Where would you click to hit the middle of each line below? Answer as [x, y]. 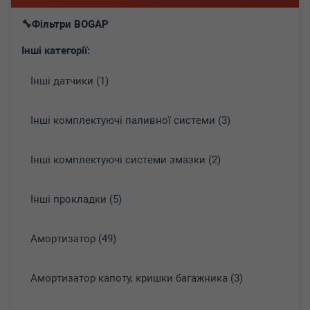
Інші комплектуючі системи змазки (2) [126, 160]
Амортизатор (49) [73, 239]
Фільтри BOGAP [70, 24]
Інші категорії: [56, 51]
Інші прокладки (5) [76, 199]
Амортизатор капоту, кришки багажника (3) [137, 278]
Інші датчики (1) [70, 81]
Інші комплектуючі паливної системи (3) [130, 120]
